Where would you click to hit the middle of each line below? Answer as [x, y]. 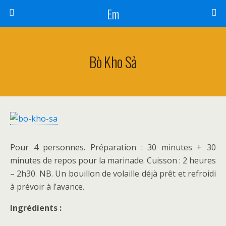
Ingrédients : [36, 208]
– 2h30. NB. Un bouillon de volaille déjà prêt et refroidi [113, 174]
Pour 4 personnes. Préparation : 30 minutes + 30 [113, 147]
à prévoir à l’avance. [47, 187]
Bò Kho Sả [113, 62]
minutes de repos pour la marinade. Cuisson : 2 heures [113, 160]
